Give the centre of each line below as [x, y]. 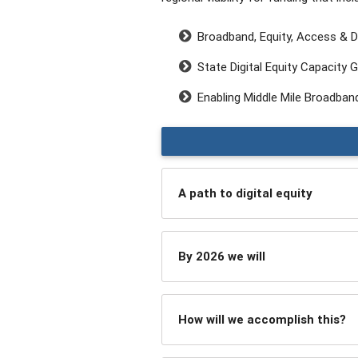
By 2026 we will [221, 257]
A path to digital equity [245, 193]
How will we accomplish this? [262, 320]
